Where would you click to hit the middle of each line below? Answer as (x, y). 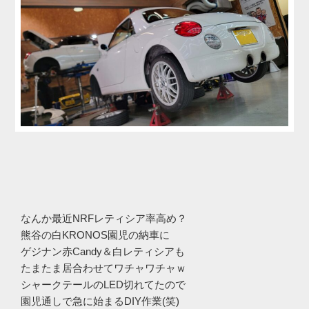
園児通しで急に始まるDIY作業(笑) (100, 301)
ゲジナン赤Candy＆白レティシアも (103, 252)
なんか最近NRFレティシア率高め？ (104, 219)
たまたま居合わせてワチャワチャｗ (103, 268)
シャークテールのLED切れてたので (103, 285)
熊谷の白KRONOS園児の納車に (95, 235)
